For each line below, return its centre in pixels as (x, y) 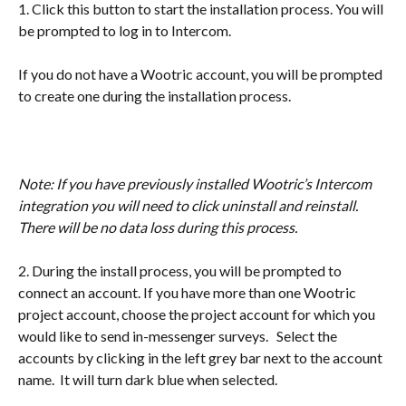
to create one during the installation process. (155, 96)
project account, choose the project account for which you (198, 314)
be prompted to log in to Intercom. (125, 30)
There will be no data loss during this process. (158, 227)
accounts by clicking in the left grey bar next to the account (202, 358)
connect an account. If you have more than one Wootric (188, 293)
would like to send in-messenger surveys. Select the (179, 336)
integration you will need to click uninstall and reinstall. (189, 205)
